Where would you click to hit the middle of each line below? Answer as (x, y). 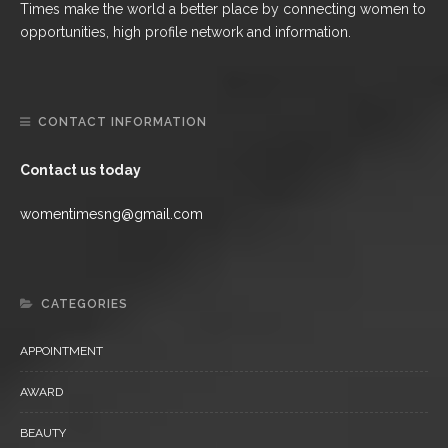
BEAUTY (43, 432)
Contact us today (80, 169)
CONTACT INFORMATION (122, 121)
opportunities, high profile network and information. (185, 31)
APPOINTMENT (61, 350)
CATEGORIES (84, 303)
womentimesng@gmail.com (111, 213)
